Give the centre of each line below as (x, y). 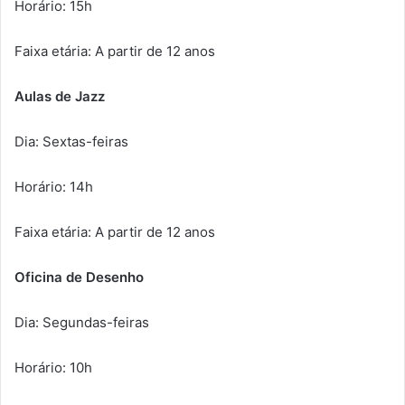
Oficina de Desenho (79, 277)
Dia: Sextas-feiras (71, 141)
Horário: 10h (53, 367)
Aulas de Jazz (60, 96)
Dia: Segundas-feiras (82, 322)
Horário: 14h (54, 186)
